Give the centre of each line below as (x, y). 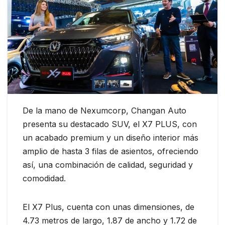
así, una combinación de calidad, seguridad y (108, 164)
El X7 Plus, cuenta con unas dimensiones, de (108, 207)
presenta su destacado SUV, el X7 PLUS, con (110, 124)
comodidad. (44, 178)
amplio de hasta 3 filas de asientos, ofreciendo (110, 151)
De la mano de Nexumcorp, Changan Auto (104, 110)
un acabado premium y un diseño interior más (110, 137)
